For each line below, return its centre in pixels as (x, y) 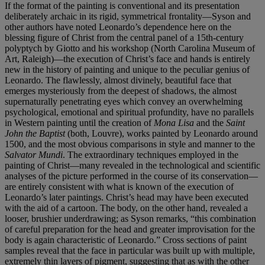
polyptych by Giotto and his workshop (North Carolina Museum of (130, 48)
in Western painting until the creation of (79, 122)
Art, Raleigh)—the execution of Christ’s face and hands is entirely (127, 59)
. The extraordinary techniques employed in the (151, 154)
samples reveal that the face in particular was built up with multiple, (130, 250)
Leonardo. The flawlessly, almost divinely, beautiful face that (118, 80)
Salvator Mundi (34, 154)
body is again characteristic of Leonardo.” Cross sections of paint (126, 240)
